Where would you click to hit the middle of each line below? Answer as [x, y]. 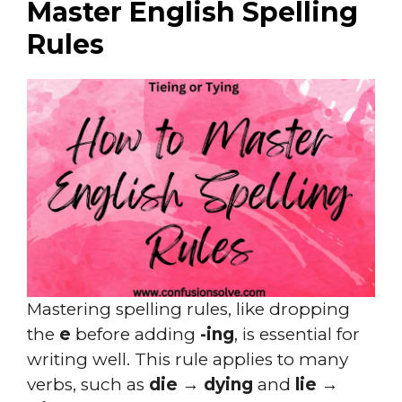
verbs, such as [88, 384]
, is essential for [297, 334]
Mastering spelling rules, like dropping [188, 309]
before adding [135, 334]
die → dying [201, 384]
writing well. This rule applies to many [188, 359]
